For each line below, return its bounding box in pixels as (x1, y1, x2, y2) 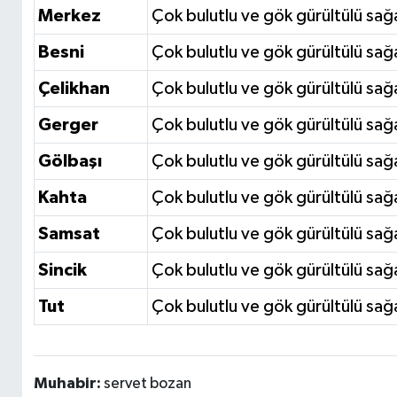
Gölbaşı (37, 152, 102, 171)
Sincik (37, 261, 87, 280)
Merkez (37, 7, 101, 26)
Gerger (37, 116, 98, 135)
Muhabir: (33, 376, 104, 393)
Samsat (37, 225, 100, 244)
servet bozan (103, 376, 191, 393)
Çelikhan (37, 80, 110, 98)
